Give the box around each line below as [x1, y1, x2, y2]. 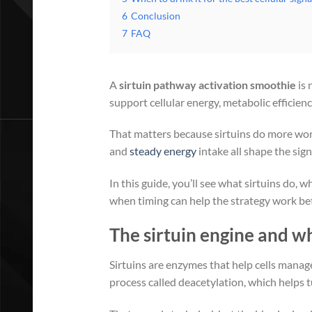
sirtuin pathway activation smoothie [119, 77, 296, 91]
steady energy [130, 144, 196, 158]
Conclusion [131, 9, 180, 22]
